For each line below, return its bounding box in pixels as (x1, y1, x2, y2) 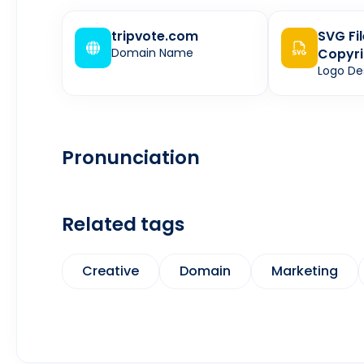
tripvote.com (111, 27, 198, 45)
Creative (82, 262, 139, 280)
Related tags (62, 211, 184, 237)
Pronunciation (62, 145, 200, 171)
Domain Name (111, 45, 193, 61)
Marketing (271, 262, 338, 280)
